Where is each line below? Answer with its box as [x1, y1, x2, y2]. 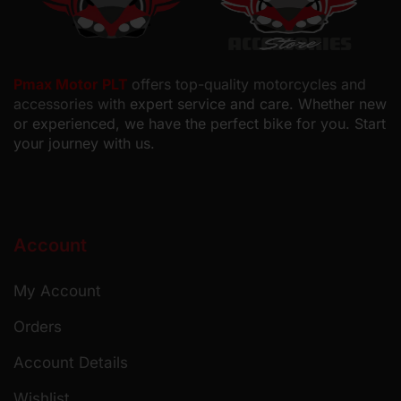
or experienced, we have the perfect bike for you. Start [13, 115, 386, 132]
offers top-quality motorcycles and [132, 75, 366, 93]
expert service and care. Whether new [130, 95, 387, 113]
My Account [13, 281, 101, 300]
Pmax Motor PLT [13, 75, 132, 93]
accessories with [13, 95, 130, 113]
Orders [13, 317, 62, 336]
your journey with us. [13, 134, 155, 152]
